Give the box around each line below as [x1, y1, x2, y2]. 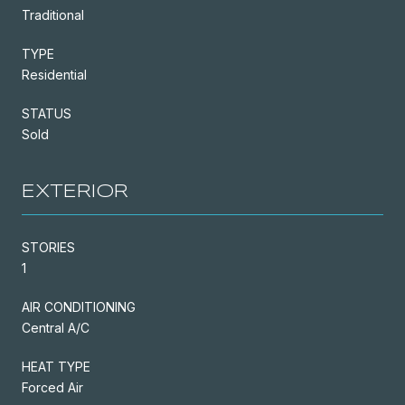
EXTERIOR [22, 183, 128, 201]
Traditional [22, 6, 84, 23]
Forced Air [22, 379, 83, 395]
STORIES [22, 239, 75, 255]
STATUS [22, 105, 71, 121]
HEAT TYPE [22, 358, 90, 374]
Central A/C [22, 319, 89, 335]
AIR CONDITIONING [22, 298, 136, 315]
